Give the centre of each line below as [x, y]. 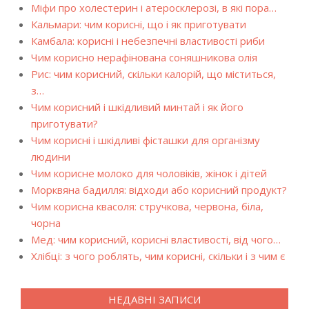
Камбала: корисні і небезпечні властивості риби [148, 41]
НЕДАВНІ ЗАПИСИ [154, 299]
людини [51, 157]
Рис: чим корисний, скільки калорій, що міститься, [153, 74]
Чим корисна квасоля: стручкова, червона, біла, [147, 206]
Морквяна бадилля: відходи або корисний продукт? [159, 190]
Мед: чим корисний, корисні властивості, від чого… [156, 239]
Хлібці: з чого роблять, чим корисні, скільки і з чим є [158, 256]
